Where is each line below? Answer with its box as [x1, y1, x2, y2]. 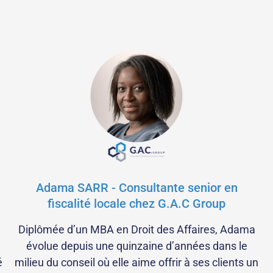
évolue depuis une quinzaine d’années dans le [26, 239, 247, 253]
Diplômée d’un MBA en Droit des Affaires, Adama [18, 223, 255, 236]
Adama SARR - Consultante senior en [35, 180, 238, 196]
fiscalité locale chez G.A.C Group [48, 196, 225, 211]
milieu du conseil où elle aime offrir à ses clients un [15, 256, 258, 269]
